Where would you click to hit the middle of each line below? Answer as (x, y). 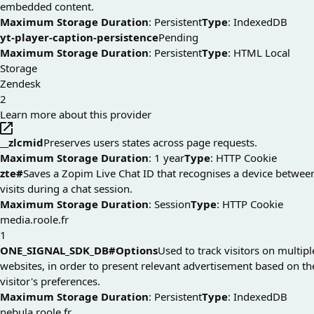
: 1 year (166, 158)
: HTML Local (259, 53)
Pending (178, 37)
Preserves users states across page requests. (150, 143)
